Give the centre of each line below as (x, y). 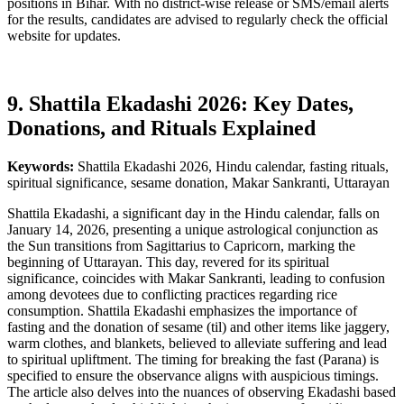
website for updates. (64, 35)
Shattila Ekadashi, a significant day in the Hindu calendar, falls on (193, 214)
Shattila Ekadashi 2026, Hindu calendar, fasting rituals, (233, 167)
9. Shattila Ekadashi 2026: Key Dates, (180, 104)
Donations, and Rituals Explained (161, 129)
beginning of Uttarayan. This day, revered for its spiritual (168, 262)
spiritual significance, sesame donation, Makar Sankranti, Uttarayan (198, 183)
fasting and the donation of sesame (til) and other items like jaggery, (198, 327)
